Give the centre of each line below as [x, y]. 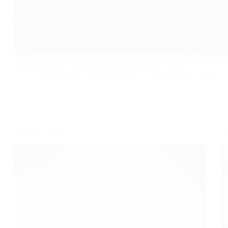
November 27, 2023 [182, 76]
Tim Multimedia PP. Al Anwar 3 [87, 76]
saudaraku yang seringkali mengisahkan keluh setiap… [103, 67]
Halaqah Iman [38, 131]
